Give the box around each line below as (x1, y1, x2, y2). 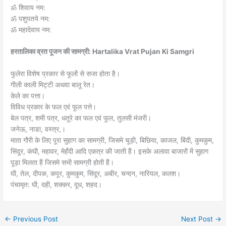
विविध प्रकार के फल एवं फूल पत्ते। (11, 103, 97, 111)
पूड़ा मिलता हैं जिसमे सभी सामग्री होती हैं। (11, 158, 115, 167)
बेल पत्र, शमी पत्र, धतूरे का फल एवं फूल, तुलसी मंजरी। (11, 114, 152, 123)
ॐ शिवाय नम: (11, 3, 46, 12)
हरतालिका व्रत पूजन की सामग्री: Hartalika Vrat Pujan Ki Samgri (11, 47, 195, 56)
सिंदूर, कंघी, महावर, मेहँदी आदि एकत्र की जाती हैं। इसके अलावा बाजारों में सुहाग (11, 147, 209, 156)
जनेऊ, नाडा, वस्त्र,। (11, 125, 66, 134)
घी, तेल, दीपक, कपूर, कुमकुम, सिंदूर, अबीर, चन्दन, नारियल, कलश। (11, 169, 181, 178)
